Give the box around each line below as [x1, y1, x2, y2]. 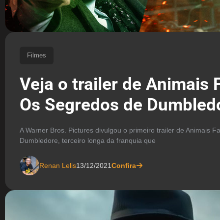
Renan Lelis [39, 161, 76, 169]
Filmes [27, 51, 46, 59]
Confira [111, 161, 136, 169]
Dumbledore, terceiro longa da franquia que [20, 137, 156, 145]
